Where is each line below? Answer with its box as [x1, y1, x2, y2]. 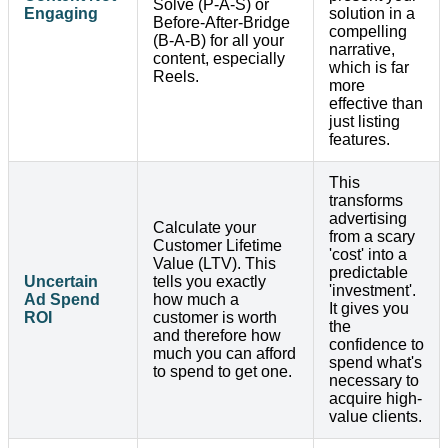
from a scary [329, 227, 415, 245]
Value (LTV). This [153, 254, 276, 272]
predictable [329, 263, 408, 281]
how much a [153, 290, 239, 308]
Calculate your [153, 218, 256, 236]
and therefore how [153, 326, 281, 344]
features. [329, 130, 390, 148]
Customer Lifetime [153, 236, 282, 254]
